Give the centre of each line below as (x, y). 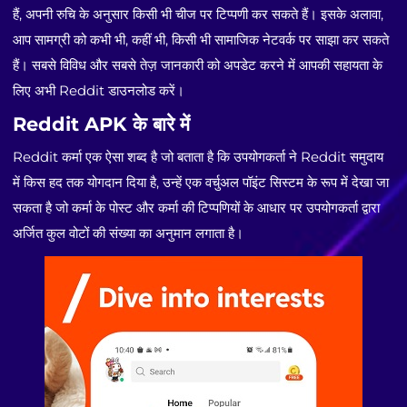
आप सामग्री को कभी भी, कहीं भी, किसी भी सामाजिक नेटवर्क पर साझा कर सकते (201, 40)
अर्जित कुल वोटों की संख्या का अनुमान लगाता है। (129, 233)
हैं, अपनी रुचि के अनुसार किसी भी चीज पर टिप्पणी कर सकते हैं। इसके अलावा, (199, 15)
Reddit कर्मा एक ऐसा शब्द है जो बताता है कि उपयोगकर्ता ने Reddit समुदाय (199, 157)
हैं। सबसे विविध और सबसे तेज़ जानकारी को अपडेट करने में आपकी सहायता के (198, 65)
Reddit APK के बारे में (102, 124)
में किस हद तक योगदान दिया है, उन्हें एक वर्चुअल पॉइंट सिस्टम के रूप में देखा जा (201, 183)
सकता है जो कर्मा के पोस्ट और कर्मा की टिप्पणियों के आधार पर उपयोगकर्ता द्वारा (197, 208)
